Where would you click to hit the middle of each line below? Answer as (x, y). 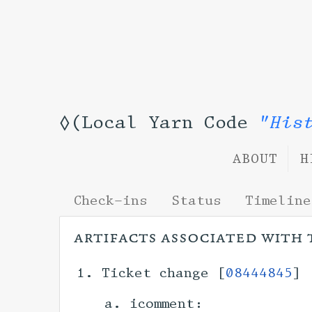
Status (197, 201)
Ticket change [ (164, 273)
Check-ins (111, 201)
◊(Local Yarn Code (159, 122)
